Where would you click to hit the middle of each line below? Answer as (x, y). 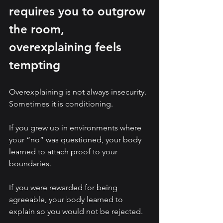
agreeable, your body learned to (67, 200)
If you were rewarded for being (64, 188)
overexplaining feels (67, 47)
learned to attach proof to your (64, 152)
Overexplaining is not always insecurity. (79, 92)
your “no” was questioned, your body (76, 140)
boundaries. (30, 164)
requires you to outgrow (79, 11)
